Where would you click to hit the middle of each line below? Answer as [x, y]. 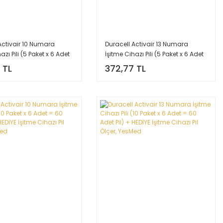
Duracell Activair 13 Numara [147, 44]
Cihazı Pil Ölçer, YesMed [140, 74]
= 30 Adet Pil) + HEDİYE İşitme [148, 64]
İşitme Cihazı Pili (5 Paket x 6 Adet [155, 54]
